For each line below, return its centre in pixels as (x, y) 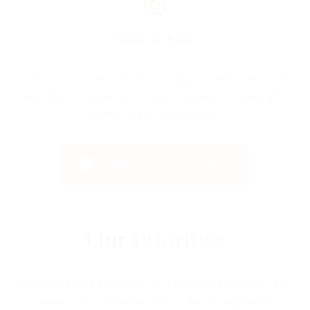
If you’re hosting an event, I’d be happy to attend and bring (155, 78)
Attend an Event (155, 39)
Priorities (178, 239)
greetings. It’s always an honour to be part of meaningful (155, 96)
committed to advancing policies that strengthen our (155, 301)
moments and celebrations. (155, 114)
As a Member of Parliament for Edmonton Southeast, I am (155, 283)
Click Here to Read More (167, 165)
